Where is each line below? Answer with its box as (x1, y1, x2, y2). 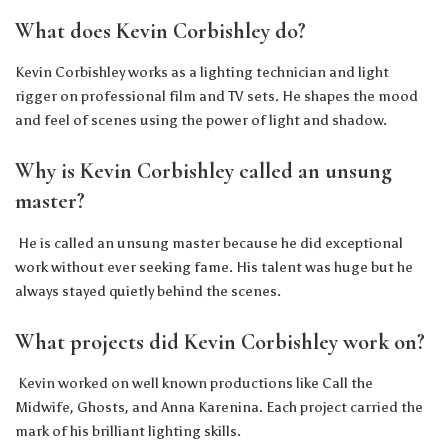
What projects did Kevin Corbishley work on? (15, 328, 425, 355)
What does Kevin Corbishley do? (15, 17, 311, 44)
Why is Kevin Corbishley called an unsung (15, 158, 392, 185)
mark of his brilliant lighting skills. (15, 422, 241, 441)
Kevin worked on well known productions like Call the (15, 374, 373, 393)
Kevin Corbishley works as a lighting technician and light (15, 63, 389, 82)
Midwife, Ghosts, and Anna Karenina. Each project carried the (15, 398, 423, 417)
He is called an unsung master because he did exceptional (15, 233, 403, 252)
